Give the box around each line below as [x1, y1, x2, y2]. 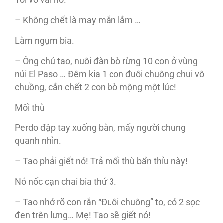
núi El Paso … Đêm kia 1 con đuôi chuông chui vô [15, 69, 204, 80]
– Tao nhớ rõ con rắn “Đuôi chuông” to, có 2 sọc [15, 197, 200, 208]
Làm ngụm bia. [15, 36, 74, 46]
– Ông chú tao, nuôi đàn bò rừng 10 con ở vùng [15, 56, 198, 67]
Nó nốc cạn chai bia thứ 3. [15, 177, 116, 187]
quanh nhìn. [15, 136, 61, 146]
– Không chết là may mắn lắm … [15, 15, 141, 26]
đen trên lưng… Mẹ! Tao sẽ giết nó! [15, 210, 151, 221]
